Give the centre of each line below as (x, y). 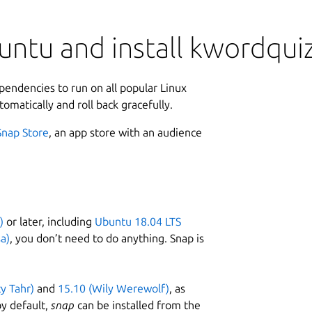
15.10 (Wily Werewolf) (114, 288)
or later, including (49, 221)
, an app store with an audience (125, 132)
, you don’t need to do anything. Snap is (107, 238)
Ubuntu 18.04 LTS (138, 221)
